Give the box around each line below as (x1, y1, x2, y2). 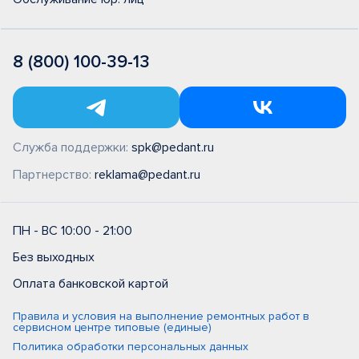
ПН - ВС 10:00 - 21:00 (13, 223, 132, 239)
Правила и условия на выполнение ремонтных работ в (13, 309, 309, 323)
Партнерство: (13, 167, 95, 183)
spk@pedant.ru (131, 139, 214, 155)
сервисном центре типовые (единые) (13, 321, 212, 334)
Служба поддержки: (13, 139, 131, 155)
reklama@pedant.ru (95, 167, 200, 183)
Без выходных (13, 249, 95, 265)
